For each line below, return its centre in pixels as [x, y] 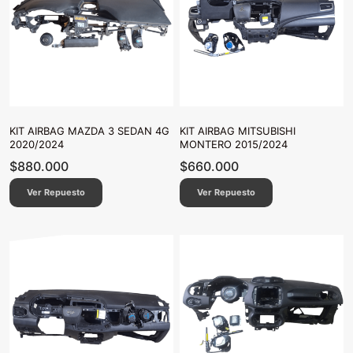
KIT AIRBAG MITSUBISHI [238, 130]
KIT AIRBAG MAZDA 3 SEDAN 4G [89, 130]
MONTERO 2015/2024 [234, 144]
